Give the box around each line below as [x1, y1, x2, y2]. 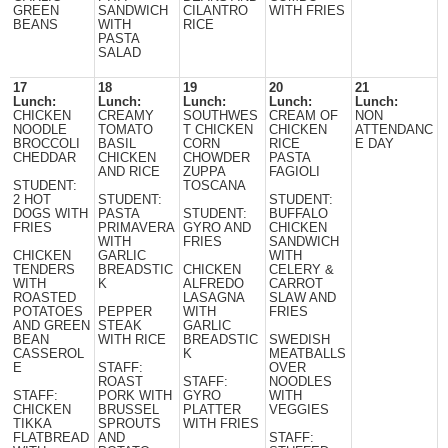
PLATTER [183, 403, 241, 417]
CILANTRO [183, 4, 248, 18]
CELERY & [269, 263, 334, 277]
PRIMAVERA [98, 221, 175, 235]
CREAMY [98, 109, 154, 123]
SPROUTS [98, 417, 161, 431]
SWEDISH [269, 333, 330, 347]
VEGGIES [269, 403, 329, 417]
